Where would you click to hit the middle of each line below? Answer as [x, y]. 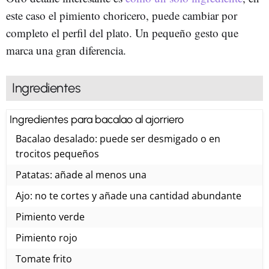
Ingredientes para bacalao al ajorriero [97, 119]
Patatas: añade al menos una [81, 174]
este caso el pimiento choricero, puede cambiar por [122, 15]
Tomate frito [44, 258]
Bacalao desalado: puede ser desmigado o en [118, 138]
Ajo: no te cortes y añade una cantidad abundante [128, 195]
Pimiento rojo [47, 237]
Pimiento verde [50, 216]
